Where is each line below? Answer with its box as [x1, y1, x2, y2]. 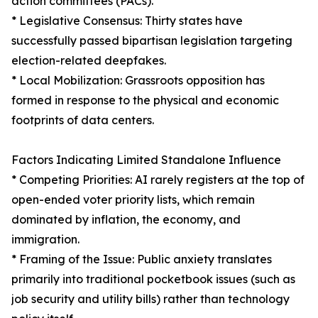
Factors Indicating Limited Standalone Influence [11, 153, 281, 168]
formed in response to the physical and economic [11, 93, 279, 108]
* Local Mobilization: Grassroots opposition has [11, 73, 265, 88]
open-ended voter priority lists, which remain [11, 192, 255, 207]
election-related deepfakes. [11, 53, 166, 68]
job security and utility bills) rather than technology [11, 292, 290, 307]
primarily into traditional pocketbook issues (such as [11, 272, 295, 287]
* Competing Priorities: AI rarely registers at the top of [11, 172, 305, 187]
